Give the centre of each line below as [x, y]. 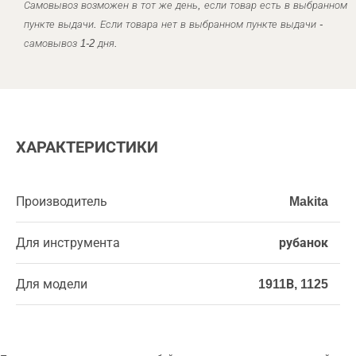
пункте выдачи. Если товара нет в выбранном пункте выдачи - [173, 24]
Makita [309, 201]
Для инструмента [68, 243]
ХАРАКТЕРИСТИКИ [87, 147]
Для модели [52, 284]
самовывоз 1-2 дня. [71, 43]
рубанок [304, 243]
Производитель [62, 201]
